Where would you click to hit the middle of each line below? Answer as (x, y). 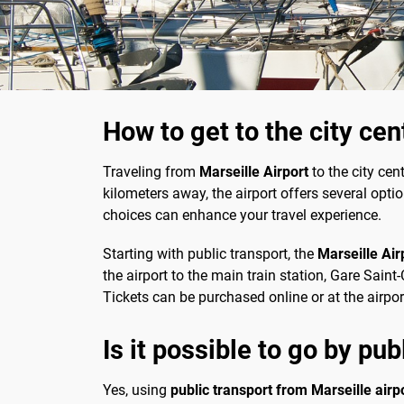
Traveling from (151, 172)
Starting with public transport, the (210, 254)
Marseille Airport (254, 172)
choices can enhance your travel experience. (242, 216)
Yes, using (137, 390)
